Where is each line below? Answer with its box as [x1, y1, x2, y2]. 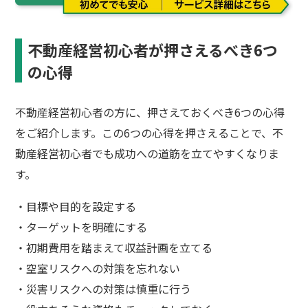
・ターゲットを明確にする [15, 218, 148, 235]
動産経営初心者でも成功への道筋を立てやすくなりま [15, 144, 280, 162]
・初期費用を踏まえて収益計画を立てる [15, 239, 213, 256]
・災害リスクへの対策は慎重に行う [15, 280, 192, 297]
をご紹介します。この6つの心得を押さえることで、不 [15, 124, 284, 141]
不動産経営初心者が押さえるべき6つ [27, 38, 278, 60]
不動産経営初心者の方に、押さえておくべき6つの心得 [15, 103, 285, 120]
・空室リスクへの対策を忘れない [15, 259, 181, 276]
